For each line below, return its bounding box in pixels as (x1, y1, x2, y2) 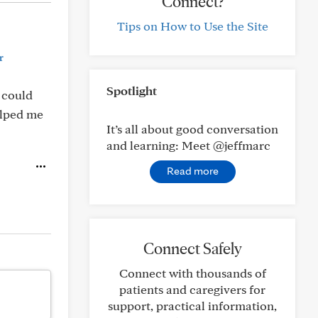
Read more (166, 164, 219, 177)
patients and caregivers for (119, 282, 265, 297)
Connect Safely (143, 238, 242, 258)
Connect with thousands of (119, 265, 266, 280)
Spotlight (106, 83, 157, 98)
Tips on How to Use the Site (116, 18, 268, 33)
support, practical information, (108, 298, 277, 313)
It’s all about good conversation (106, 121, 278, 136)
